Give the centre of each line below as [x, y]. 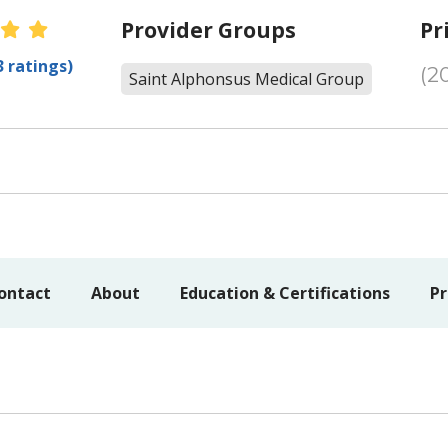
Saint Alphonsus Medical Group [246, 79]
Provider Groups [208, 30]
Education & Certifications [285, 293]
